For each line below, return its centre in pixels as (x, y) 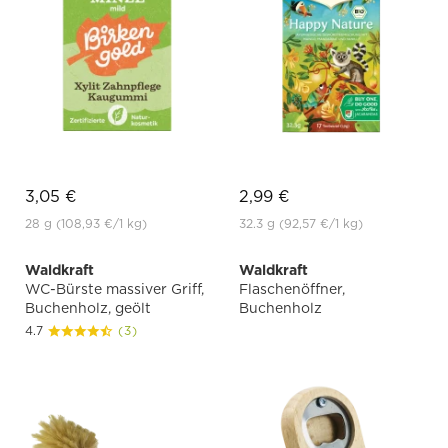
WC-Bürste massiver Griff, (114, 289)
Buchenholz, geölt (88, 308)
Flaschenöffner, (292, 289)
